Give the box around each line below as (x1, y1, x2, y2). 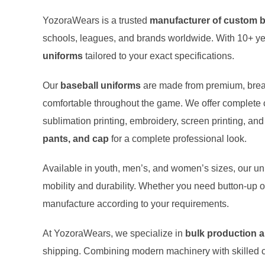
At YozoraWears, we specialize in (43, 228, 185, 238)
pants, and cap (43, 133, 109, 144)
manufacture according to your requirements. (43, 198, 229, 209)
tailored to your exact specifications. (83, 50, 234, 61)
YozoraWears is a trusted (43, 15, 150, 25)
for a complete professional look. (109, 133, 247, 144)
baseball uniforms (60, 80, 141, 91)
